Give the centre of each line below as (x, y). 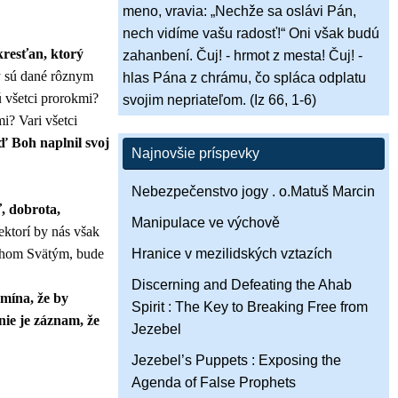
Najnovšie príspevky (195, 154)
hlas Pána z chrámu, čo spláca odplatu (244, 78)
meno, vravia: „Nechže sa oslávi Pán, (239, 12)
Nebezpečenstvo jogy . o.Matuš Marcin (253, 192)
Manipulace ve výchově (206, 223)
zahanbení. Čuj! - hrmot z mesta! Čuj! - (243, 56)
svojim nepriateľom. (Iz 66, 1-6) (219, 100)
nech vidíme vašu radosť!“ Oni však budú (251, 34)
